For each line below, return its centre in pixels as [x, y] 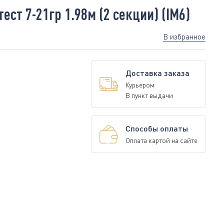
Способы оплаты [157, 128]
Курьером [140, 85]
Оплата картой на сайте [161, 140]
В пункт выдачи [149, 95]
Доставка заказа [157, 73]
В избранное [184, 36]
